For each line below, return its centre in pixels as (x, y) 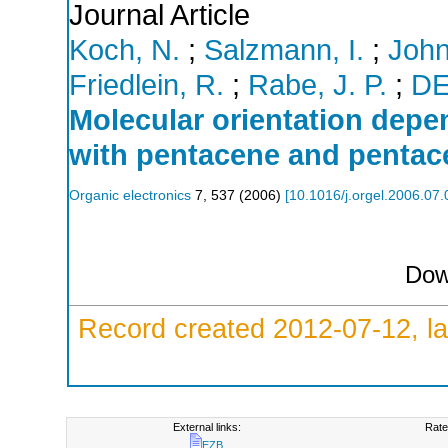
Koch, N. (124, 49)
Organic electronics (130, 195)
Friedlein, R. (146, 84)
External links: (206, 427)
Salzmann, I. (284, 49)
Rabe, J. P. (317, 84)
